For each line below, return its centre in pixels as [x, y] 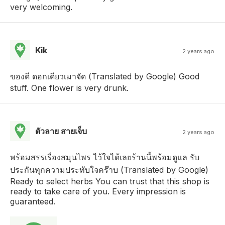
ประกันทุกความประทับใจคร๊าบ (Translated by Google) [109, 170]
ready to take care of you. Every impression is [98, 191]
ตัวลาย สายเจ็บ [61, 131]
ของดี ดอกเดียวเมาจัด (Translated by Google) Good [105, 76]
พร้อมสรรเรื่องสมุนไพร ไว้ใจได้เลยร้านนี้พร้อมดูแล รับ [105, 157]
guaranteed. [33, 201]
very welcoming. [41, 7]
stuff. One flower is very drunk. [69, 88]
